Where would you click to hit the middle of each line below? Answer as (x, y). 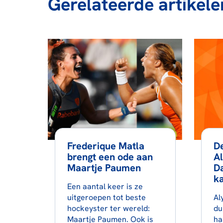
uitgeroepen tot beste (106, 197)
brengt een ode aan (110, 157)
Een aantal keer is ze (105, 186)
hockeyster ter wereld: (108, 208)
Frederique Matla (106, 146)
